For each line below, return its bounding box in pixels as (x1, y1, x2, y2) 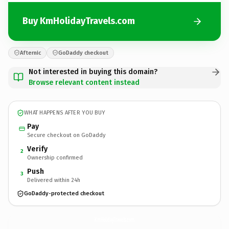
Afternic (20, 49, 41, 56)
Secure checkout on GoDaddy (27, 131, 105, 139)
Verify (27, 144, 48, 153)
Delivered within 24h (27, 176, 80, 184)
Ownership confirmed (27, 154, 83, 161)
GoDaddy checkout (58, 49, 108, 56)
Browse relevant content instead (29, 78, 140, 87)
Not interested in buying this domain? (29, 67, 157, 76)
